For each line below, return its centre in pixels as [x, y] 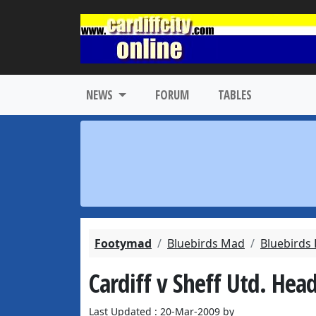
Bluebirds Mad [206, 243]
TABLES [235, 95]
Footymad [123, 243]
